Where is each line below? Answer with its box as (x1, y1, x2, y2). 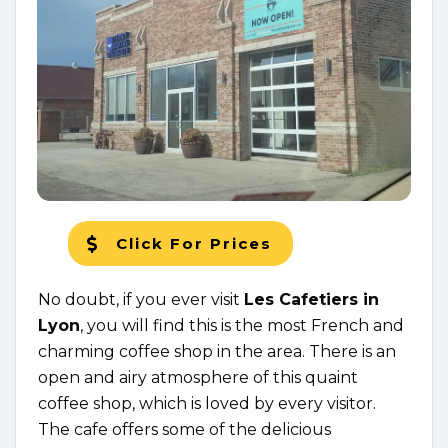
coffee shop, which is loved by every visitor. (38, 394, 376, 414)
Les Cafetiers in (244, 290, 379, 310)
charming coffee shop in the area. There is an (38, 342, 396, 362)
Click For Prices (116, 234, 278, 254)
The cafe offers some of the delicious (38, 420, 331, 440)
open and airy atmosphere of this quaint (38, 368, 358, 388)
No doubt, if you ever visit (38, 290, 244, 310)
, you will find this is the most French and (80, 316, 404, 336)
